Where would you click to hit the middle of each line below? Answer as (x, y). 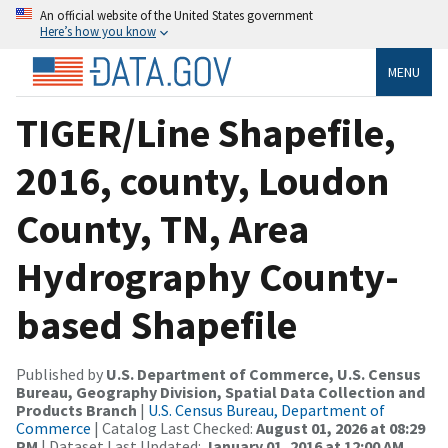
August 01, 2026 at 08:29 (340, 427)
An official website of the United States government (176, 15)
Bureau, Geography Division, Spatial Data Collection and (220, 391)
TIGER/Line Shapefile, (206, 132)
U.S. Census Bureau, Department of (266, 409)
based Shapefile (156, 324)
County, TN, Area (162, 228)
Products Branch (76, 409)
